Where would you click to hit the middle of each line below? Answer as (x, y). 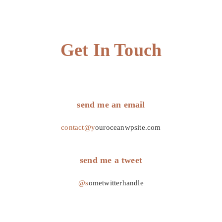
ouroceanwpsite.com (128, 128)
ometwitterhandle (116, 183)
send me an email (111, 105)
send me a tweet (111, 160)
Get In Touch (111, 50)
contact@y (78, 128)
